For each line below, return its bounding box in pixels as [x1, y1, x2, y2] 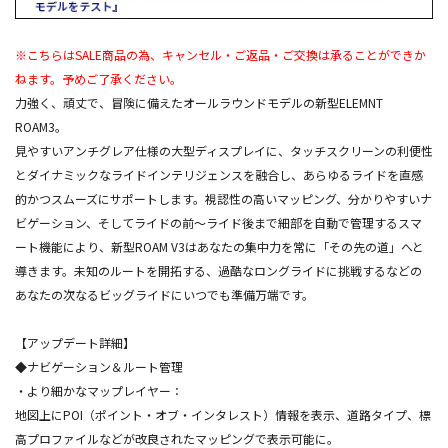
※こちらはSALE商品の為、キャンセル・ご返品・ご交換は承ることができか [15, 45, 426, 63]
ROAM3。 [15, 117, 67, 135]
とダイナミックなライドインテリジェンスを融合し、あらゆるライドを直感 [15, 165, 423, 183]
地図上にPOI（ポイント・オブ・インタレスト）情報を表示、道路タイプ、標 [15, 405, 431, 423]
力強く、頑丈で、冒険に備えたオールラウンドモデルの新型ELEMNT [15, 93, 383, 111]
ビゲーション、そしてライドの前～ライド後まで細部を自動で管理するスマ [15, 213, 422, 231]
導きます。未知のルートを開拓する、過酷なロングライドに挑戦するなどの [15, 261, 422, 279]
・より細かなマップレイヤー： [15, 381, 183, 399]
